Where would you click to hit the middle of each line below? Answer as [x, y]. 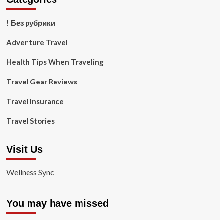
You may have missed [57, 203]
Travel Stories [30, 121]
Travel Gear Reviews [41, 82]
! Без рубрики [30, 23]
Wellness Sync [30, 172]
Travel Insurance [35, 101]
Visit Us [24, 149]
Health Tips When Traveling [55, 62]
